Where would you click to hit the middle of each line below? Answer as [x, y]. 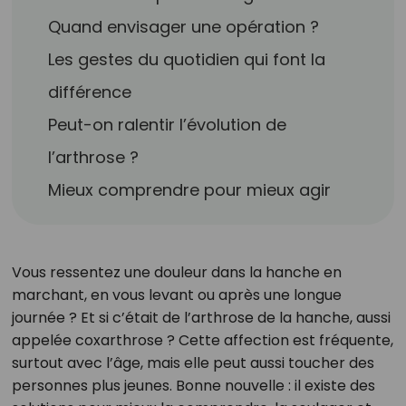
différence [90, 92]
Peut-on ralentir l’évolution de [168, 125]
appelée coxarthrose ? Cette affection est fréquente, [202, 340]
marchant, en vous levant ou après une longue [176, 295]
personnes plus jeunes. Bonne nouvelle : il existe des [193, 386]
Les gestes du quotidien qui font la [187, 59]
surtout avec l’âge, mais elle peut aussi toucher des [193, 363]
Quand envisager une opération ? [184, 27]
